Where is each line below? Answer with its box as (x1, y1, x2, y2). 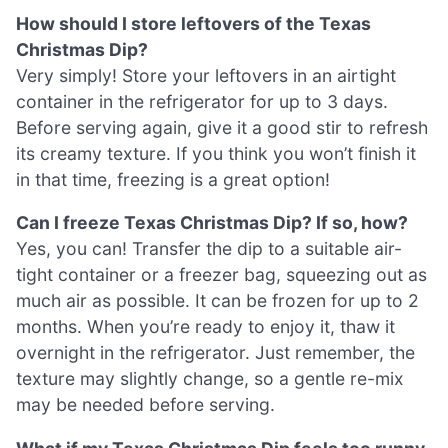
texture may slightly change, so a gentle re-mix (16, 368, 404, 390)
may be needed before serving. (16, 394, 275, 416)
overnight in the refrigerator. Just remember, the (16, 342, 415, 364)
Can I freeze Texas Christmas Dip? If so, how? (16, 212, 408, 234)
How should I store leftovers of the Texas (16, 12, 371, 34)
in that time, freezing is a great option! (16, 168, 330, 190)
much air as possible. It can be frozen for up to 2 (16, 290, 419, 312)
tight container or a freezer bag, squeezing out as (16, 264, 427, 286)
